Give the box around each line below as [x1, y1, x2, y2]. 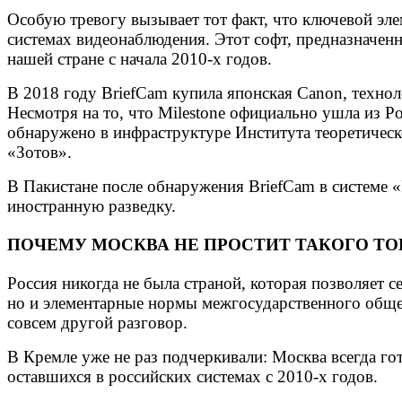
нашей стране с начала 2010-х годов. [7, 48, 272, 68]
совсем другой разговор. [7, 313, 188, 333]
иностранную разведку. [7, 196, 176, 215]
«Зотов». [7, 142, 72, 162]
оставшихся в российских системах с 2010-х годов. [7, 367, 378, 387]
